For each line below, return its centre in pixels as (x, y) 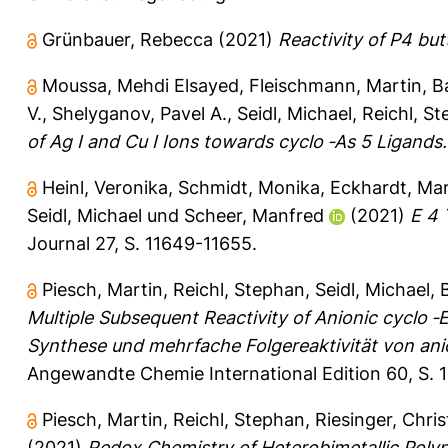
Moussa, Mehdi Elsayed (140, 85)
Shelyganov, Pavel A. (139, 113)
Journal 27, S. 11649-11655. (142, 243)
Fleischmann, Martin (335, 85)
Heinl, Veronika (105, 187)
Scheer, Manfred (254, 215)
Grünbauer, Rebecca (127, 39)
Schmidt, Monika (249, 187)
